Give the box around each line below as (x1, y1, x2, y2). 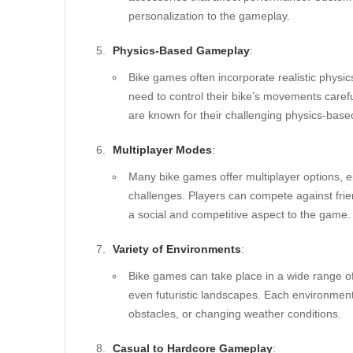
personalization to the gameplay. (128, 9, 290, 22)
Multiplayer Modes (113, 143, 212, 156)
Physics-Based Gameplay (113, 44, 250, 57)
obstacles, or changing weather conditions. (128, 307, 341, 320)
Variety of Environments (113, 243, 241, 255)
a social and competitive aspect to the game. (128, 208, 351, 221)
